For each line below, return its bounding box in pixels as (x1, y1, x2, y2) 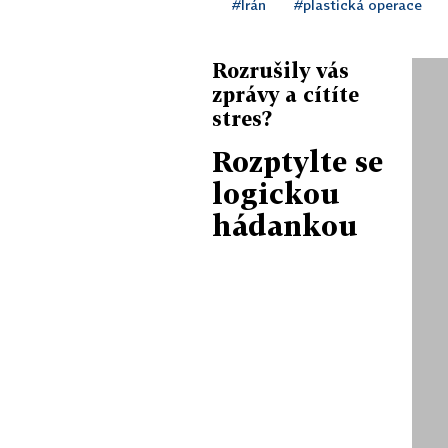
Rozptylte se (212, 144, 383, 178)
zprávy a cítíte (212, 81, 359, 106)
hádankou (212, 208, 358, 242)
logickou (212, 176, 340, 210)
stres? (212, 105, 272, 130)
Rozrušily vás (212, 57, 349, 82)
